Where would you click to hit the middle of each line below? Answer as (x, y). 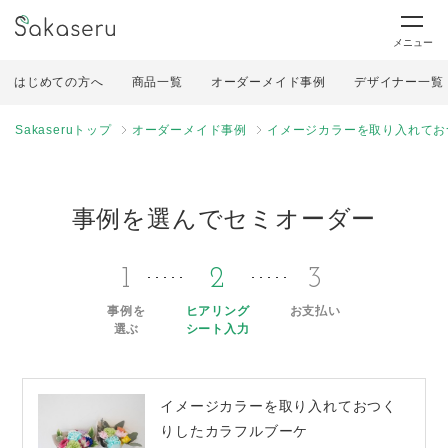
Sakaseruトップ (63, 130)
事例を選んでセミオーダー (224, 218)
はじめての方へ (59, 82)
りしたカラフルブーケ (234, 431)
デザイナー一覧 (399, 82)
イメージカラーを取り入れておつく (279, 406)
